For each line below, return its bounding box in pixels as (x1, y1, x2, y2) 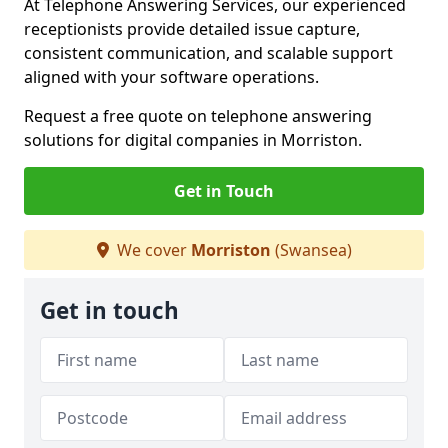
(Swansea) (270, 239, 352, 261)
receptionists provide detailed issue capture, (24, 18, 360, 40)
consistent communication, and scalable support (24, 42, 393, 64)
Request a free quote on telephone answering (24, 105, 372, 127)
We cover (112, 239, 191, 261)
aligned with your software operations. (24, 66, 319, 88)
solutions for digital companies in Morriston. (24, 129, 362, 151)
